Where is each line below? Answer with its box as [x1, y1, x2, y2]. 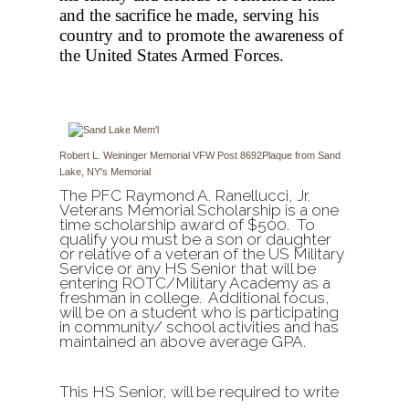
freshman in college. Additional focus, [59, 288, 330, 307]
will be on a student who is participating [59, 303, 339, 321]
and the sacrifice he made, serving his [59, 5, 319, 25]
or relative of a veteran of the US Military [59, 245, 344, 263]
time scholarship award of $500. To [59, 215, 315, 234]
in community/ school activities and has [59, 318, 339, 336]
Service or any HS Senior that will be [59, 259, 316, 278]
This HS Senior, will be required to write [59, 383, 339, 401]
